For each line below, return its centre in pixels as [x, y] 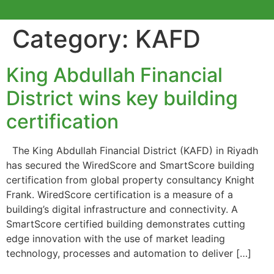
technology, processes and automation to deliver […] [129, 254]
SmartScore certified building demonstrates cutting [126, 224]
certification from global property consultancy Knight [130, 180]
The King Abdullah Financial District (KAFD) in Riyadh [132, 151]
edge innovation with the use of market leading [116, 239]
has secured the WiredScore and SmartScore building [130, 165]
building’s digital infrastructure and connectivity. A [122, 209]
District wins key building [122, 98]
